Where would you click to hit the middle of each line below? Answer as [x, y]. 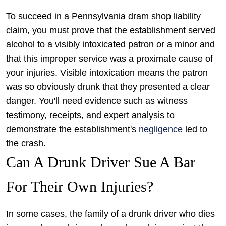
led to [195, 129]
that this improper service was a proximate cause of [109, 59]
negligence [161, 129]
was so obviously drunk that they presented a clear [108, 87]
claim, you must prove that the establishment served [111, 30]
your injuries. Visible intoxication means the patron [107, 73]
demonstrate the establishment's [72, 129]
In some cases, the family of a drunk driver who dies [110, 214]
